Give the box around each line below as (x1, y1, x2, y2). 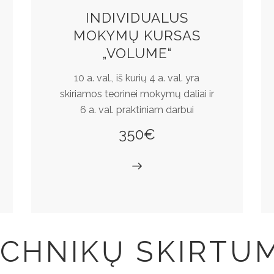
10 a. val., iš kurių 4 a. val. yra (74, 72, 200, 84)
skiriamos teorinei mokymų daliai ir (59, 87, 214, 100)
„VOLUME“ (102, 45, 172, 62)
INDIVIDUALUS (86, 10, 188, 26)
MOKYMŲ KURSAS (73, 28, 201, 44)
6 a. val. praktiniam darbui (80, 103, 194, 116)
